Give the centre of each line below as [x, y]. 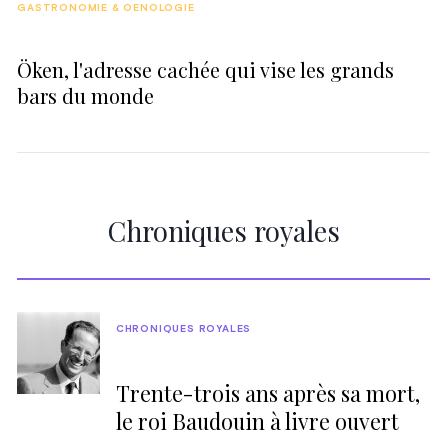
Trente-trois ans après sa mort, [267, 393]
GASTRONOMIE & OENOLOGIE [106, 8]
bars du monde [86, 95]
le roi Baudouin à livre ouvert [257, 421]
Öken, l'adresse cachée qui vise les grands [206, 69]
